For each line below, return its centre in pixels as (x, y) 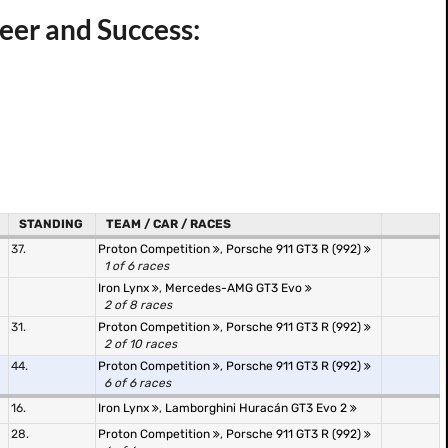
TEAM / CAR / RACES (168, 224)
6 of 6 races (137, 383)
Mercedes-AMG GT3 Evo (235, 288)
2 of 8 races (138, 305)
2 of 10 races (140, 344)
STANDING (51, 224)
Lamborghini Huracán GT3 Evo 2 (257, 408)
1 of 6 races (136, 266)
